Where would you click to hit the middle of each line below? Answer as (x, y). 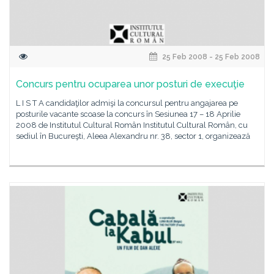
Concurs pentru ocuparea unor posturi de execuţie (130, 84)
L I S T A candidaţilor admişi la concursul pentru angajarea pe (127, 103)
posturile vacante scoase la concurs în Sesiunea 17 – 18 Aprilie (128, 114)
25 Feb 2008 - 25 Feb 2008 (210, 57)
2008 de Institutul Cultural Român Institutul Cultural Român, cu (132, 125)
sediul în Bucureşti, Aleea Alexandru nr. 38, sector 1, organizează (133, 136)
